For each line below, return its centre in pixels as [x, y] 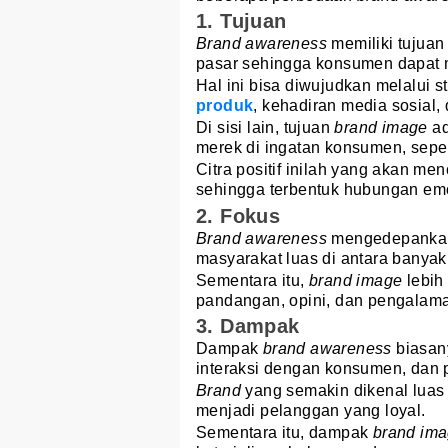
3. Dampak [248, 325]
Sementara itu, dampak [284, 432]
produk [225, 106]
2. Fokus [238, 215]
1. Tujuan [241, 21]
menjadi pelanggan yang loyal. [311, 410]
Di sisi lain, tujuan [265, 128]
